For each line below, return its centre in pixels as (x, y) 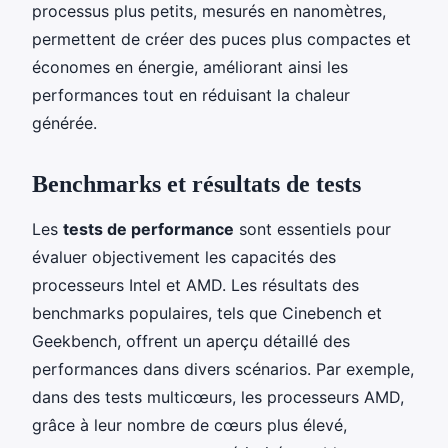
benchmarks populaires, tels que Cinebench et (207, 312)
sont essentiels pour (312, 228)
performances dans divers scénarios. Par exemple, (223, 368)
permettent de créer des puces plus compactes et (221, 38)
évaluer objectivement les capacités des (184, 256)
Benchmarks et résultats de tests (196, 183)
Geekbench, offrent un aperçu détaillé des (191, 340)
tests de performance (148, 228)
